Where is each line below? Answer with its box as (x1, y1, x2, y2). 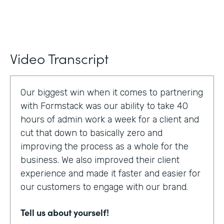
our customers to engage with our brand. (20, 181, 188, 192)
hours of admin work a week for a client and (20, 114, 199, 125)
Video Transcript (10, 48, 108, 68)
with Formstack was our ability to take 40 (20, 100, 188, 111)
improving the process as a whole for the (20, 141, 188, 152)
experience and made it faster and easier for (20, 168, 200, 179)
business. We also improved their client (20, 154, 179, 165)
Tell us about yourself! (20, 206, 109, 218)
